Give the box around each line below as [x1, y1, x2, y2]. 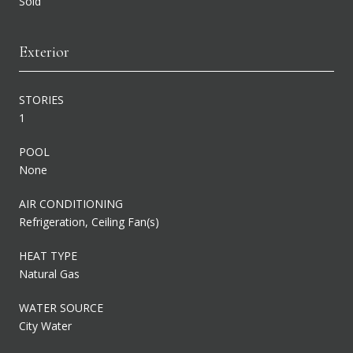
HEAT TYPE [19, 247, 77, 263]
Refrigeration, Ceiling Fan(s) [19, 214, 159, 229]
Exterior [19, 42, 69, 61]
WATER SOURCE [19, 299, 103, 315]
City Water [19, 318, 72, 333]
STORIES [19, 91, 64, 107]
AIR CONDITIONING [19, 195, 123, 211]
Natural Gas [19, 266, 80, 281]
